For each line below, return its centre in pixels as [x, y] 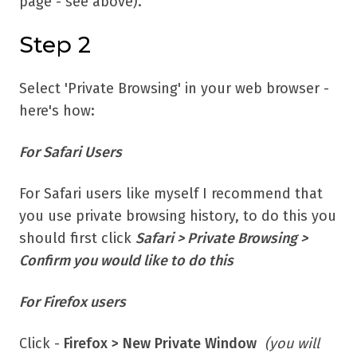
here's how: [57, 111]
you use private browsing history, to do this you [178, 216]
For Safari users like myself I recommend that [171, 194]
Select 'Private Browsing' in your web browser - [174, 88]
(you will [288, 343]
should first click [77, 238]
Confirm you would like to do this [126, 261]
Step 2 [55, 45]
